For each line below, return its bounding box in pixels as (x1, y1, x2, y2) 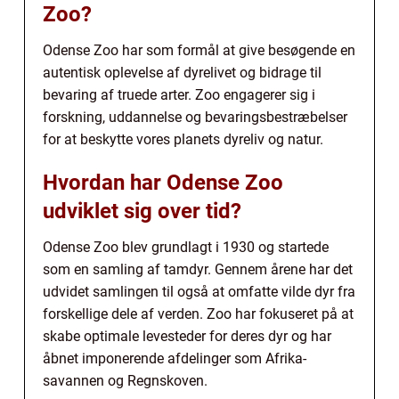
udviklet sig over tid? (43, 198, 241, 224)
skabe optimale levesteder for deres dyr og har (43, 327, 331, 345)
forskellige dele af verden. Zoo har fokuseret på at (43, 305, 354, 322)
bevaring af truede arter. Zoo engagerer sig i (43, 85, 315, 103)
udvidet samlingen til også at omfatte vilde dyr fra (43, 282, 355, 300)
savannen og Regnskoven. (43, 371, 208, 389)
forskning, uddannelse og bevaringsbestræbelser (43, 108, 347, 126)
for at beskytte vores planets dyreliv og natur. (43, 130, 323, 148)
